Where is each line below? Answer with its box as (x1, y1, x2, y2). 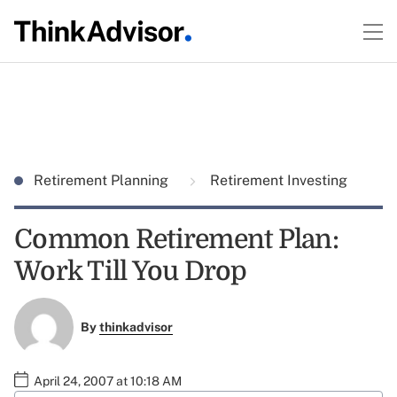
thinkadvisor (98, 320, 173, 335)
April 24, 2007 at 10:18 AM (34, 373, 182, 388)
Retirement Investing (206, 172, 347, 189)
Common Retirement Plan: (14, 224, 339, 254)
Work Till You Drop (14, 256, 247, 286)
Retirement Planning (34, 172, 172, 189)
